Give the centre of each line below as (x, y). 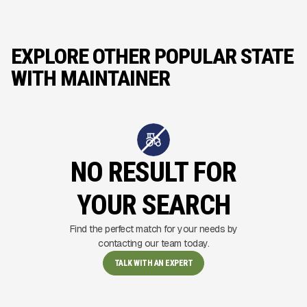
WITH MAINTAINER (90, 78)
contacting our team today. (153, 243)
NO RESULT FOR (153, 172)
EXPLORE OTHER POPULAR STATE (152, 56)
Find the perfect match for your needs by (153, 229)
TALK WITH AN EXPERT (153, 263)
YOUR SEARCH (153, 205)
